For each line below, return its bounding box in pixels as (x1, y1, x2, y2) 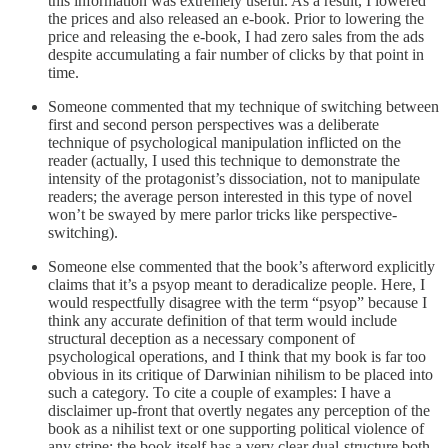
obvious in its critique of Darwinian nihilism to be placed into (48, 366, 433, 384)
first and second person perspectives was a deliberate (48, 116, 379, 134)
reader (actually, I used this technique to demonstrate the (48, 152, 400, 170)
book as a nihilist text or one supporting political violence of (48, 420, 424, 438)
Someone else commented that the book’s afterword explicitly (48, 258, 435, 276)
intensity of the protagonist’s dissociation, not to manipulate (48, 170, 420, 188)
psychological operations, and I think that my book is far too (48, 348, 426, 366)
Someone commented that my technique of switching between (48, 98, 439, 116)
